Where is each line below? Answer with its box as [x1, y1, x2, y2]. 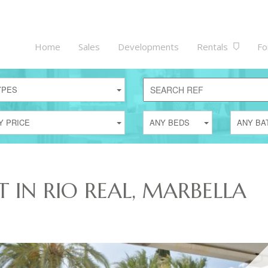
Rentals [197, 41, 230, 53]
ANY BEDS [150, 117, 190, 128]
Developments [118, 41, 179, 53]
